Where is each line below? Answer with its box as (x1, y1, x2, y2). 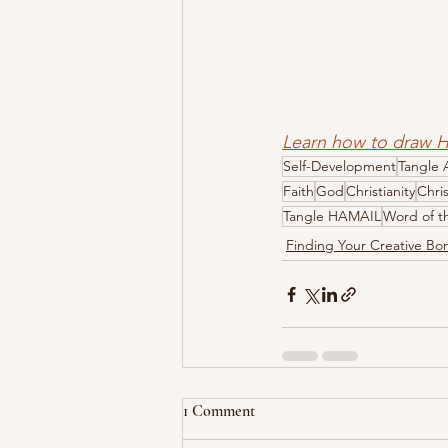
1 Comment (183, 401, 255, 422)
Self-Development (283, 157, 396, 176)
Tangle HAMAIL (283, 207, 381, 226)
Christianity (346, 182, 415, 201)
